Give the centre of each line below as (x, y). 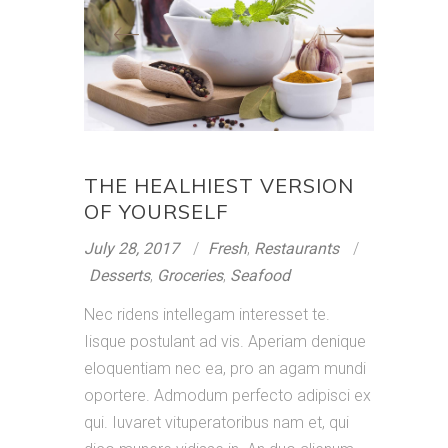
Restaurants (296, 248)
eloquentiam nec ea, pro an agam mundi (225, 368)
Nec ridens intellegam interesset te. (207, 314)
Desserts (119, 275)
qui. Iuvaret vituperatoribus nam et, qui (216, 422)
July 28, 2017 (131, 248)
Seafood (260, 275)
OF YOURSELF (156, 211)
